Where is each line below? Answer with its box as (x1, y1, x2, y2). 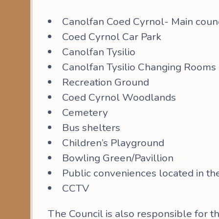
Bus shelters (62, 121, 121, 135)
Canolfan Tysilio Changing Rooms (62, 60, 217, 74)
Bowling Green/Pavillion (62, 151, 174, 165)
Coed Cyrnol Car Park (62, 30, 162, 44)
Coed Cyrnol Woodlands (62, 90, 176, 105)
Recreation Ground (62, 75, 150, 89)
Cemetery (62, 106, 109, 120)
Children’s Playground (62, 136, 165, 150)
